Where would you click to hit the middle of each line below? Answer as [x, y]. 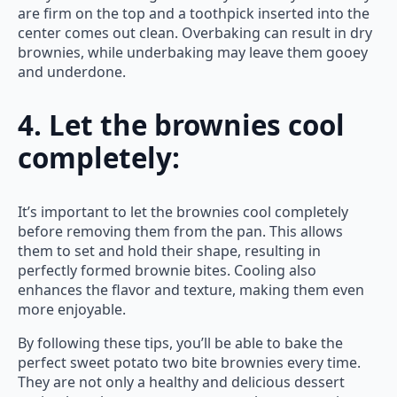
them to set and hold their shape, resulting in [169, 251]
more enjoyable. [72, 310]
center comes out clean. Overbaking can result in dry [195, 32]
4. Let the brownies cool [181, 125]
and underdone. [72, 71]
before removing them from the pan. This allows [180, 232]
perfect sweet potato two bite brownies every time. [189, 363]
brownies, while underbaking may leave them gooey [193, 52]
